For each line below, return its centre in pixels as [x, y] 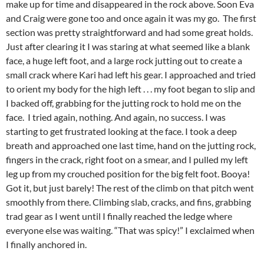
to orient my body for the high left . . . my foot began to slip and [131, 88]
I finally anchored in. [46, 244]
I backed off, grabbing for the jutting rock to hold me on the [123, 103]
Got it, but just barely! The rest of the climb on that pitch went [130, 187]
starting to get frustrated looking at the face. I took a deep [121, 131]
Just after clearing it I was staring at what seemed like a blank [128, 46]
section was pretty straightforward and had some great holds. [129, 32]
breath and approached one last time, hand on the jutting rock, [131, 145]
